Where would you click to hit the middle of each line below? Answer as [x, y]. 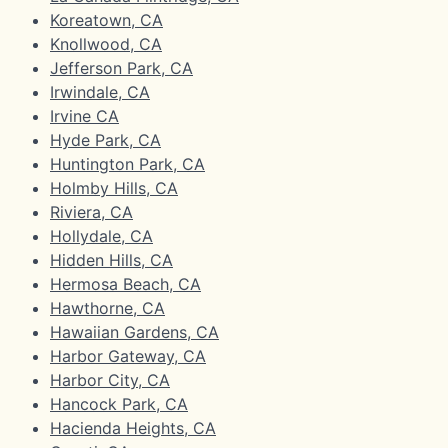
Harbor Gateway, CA [128, 355]
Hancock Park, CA [119, 403]
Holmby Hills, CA [114, 187]
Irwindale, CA [100, 91]
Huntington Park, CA [127, 163]
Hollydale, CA [101, 235]
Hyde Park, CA [105, 139]
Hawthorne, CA [107, 307]
